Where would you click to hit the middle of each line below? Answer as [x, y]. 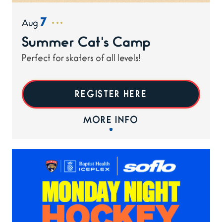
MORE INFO [111, 122]
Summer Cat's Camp [86, 44]
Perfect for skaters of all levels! [81, 60]
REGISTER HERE [111, 96]
